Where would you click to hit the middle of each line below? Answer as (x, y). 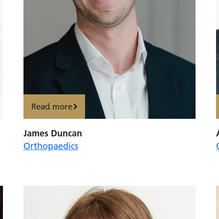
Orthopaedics (51, 146)
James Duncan (53, 133)
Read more (52, 106)
